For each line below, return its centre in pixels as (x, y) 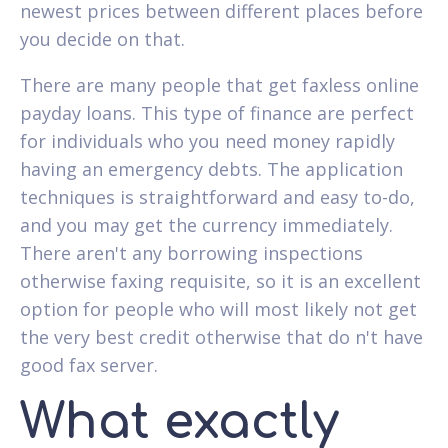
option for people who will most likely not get (218, 308)
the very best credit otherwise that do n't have (221, 336)
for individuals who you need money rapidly (207, 140)
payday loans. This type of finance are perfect (217, 112)
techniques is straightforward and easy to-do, (217, 196)
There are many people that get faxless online (219, 84)
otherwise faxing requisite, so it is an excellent (220, 280)
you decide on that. (102, 38)
